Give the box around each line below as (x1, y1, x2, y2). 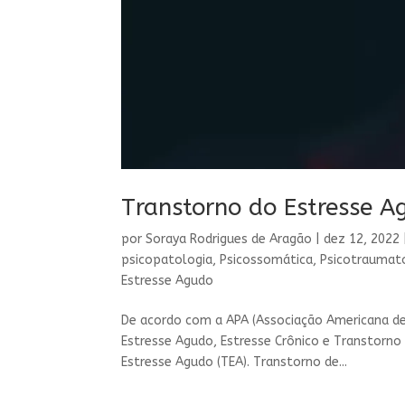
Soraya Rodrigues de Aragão (146, 231, 313, 247)
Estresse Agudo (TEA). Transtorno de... (121, 353, 348, 370)
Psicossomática (220, 251, 314, 268)
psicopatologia (121, 251, 213, 268)
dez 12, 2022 (324, 231, 400, 247)
